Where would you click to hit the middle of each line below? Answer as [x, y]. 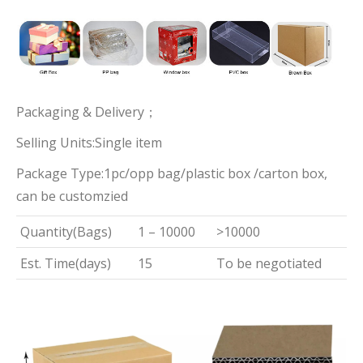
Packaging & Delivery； [87, 112]
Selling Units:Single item [89, 143]
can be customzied [72, 196]
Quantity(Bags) [66, 232]
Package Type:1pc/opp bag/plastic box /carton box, [172, 174]
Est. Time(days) [66, 264]
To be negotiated [269, 264]
